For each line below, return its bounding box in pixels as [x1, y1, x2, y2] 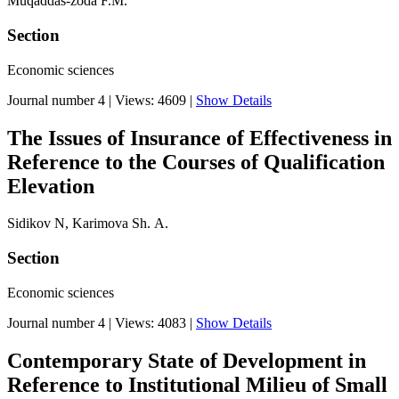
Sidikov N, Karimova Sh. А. [7, 216, 168, 232]
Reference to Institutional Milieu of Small [7, 372, 387, 396]
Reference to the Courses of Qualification [7, 150, 385, 174]
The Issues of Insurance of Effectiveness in [7, 126, 392, 150]
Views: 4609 [115, 92, 186, 108]
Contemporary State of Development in [7, 348, 366, 372]
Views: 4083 [115, 314, 186, 330]
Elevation [7, 174, 94, 198]
